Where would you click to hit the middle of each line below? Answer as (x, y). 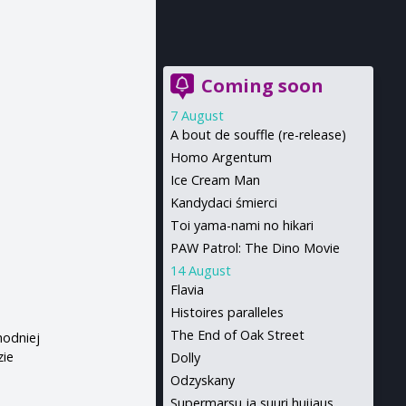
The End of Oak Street (237, 335)
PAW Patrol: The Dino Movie (255, 248)
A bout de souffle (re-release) (258, 135)
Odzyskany (202, 380)
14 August (200, 271)
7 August (197, 116)
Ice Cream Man (215, 180)
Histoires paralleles (227, 312)
